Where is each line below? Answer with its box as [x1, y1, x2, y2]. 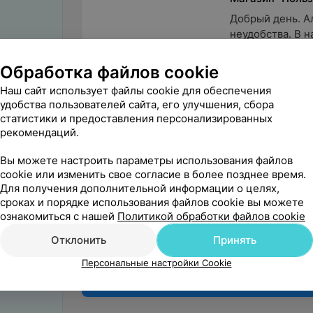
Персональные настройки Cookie [81, 257, 232, 268]
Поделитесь [98, 135, 175, 150]
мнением [98, 152, 156, 166]
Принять [213, 233, 256, 247]
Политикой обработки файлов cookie [117, 210, 305, 223]
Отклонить [50, 233, 106, 247]
